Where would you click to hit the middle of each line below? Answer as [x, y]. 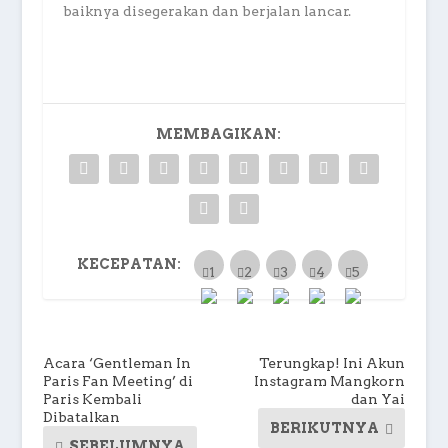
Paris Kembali [92, 398]
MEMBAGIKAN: [219, 133]
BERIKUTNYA [325, 427]
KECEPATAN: [128, 263]
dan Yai [378, 398]
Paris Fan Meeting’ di [117, 380]
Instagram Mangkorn [330, 380]
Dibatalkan [81, 416]
